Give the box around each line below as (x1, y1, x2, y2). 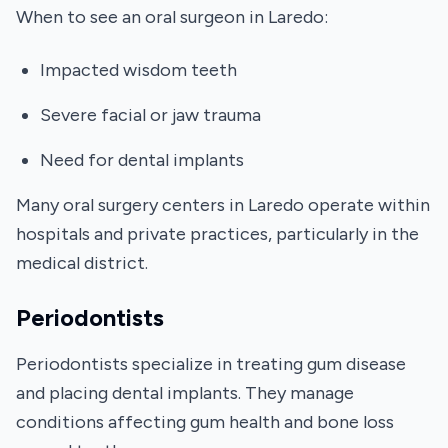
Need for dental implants (40, 149, 244, 171)
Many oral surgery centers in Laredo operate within (16, 194, 430, 216)
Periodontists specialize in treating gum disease (16, 353, 406, 375)
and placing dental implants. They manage (16, 382, 354, 404)
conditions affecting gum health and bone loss (16, 411, 394, 433)
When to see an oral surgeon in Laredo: (16, 6, 328, 28)
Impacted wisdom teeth (40, 59, 237, 81)
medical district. (16, 252, 148, 274)
